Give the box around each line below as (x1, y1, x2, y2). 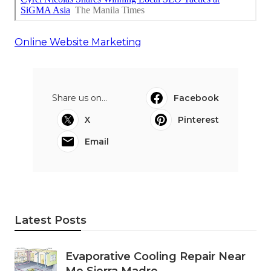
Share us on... (52, 92, 107, 103)
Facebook (174, 92, 219, 103)
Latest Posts (15, 213, 87, 227)
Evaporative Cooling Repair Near (65, 249, 246, 263)
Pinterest (178, 114, 219, 125)
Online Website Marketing (15, 36, 142, 48)
